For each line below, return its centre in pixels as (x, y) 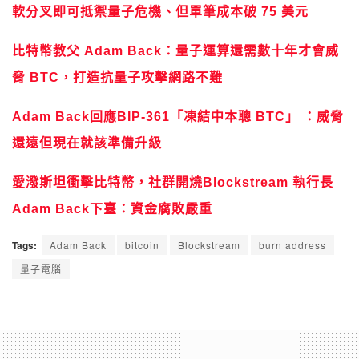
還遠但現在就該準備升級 (87, 143)
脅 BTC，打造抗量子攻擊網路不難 (117, 77)
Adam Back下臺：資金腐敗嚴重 (112, 208)
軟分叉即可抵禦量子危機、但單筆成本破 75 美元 (160, 11)
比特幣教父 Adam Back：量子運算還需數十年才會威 (175, 50)
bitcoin (142, 244)
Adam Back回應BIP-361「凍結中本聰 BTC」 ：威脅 (178, 116)
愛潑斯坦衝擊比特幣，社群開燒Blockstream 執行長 (173, 182)
